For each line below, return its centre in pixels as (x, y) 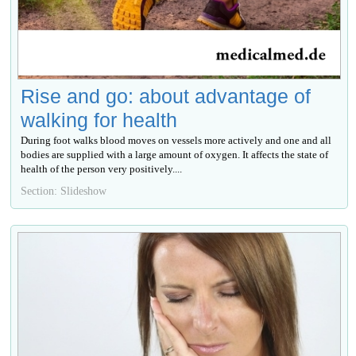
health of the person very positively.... (102, 168)
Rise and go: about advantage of (166, 96)
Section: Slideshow (64, 190)
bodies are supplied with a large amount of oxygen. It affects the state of (175, 154)
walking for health (99, 120)
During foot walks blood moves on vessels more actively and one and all (176, 140)
